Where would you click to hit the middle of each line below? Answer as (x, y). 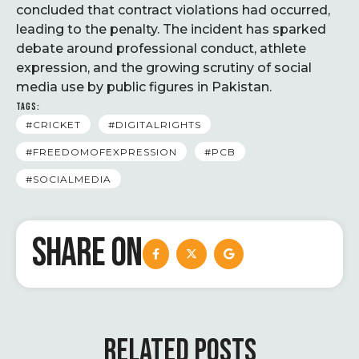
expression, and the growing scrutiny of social (164, 67)
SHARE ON (87, 253)
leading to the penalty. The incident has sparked (171, 29)
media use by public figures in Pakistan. (144, 87)
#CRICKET (53, 124)
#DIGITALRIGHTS (155, 124)
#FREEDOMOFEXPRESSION (101, 151)
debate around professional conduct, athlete (161, 48)
